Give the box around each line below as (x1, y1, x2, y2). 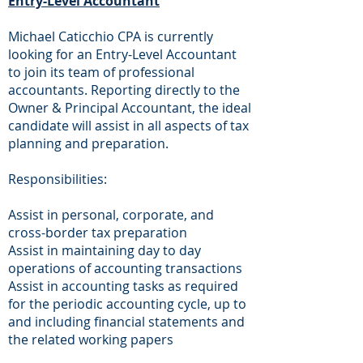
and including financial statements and (8, 313, 245, 331)
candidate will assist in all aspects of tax (8, 117, 249, 135)
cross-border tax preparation (8, 224, 187, 241)
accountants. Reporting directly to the (8, 81, 240, 99)
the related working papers (8, 331, 173, 348)
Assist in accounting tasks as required (8, 277, 238, 295)
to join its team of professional (8, 63, 194, 81)
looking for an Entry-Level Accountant (8, 45, 237, 63)
